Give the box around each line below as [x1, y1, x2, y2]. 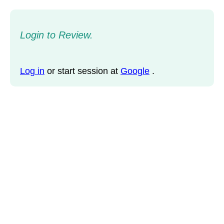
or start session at [47, 66, 120, 76]
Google [120, 66, 149, 76]
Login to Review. [20, 29, 93, 40]
